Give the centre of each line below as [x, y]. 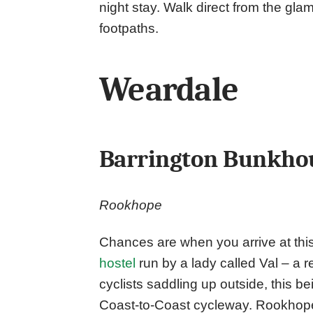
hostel [117, 263]
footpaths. [129, 28]
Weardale [169, 89]
